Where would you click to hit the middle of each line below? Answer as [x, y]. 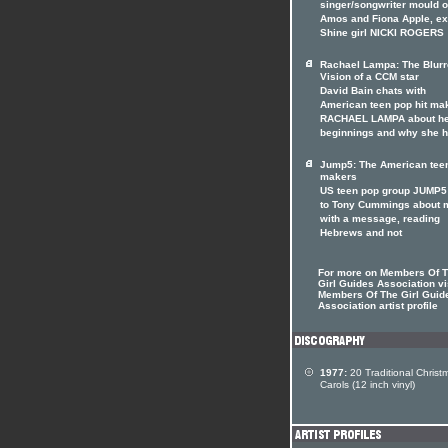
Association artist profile [378, 305]
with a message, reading [380, 220]
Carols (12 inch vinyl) [367, 386]
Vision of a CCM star [369, 78]
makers [338, 178]
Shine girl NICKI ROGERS [382, 34]
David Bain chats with [373, 92]
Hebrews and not [361, 234]
